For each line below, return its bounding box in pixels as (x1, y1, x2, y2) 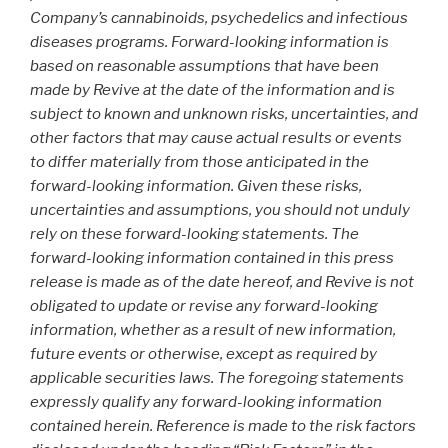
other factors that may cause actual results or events (30, 129, 402, 148)
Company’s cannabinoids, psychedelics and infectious (30, 9, 408, 28)
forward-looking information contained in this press (30, 249, 394, 268)
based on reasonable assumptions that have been (30, 57, 379, 76)
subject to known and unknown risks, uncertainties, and (30, 105, 418, 124)
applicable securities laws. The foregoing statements (30, 369, 404, 388)
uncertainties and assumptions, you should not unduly (30, 201, 410, 220)
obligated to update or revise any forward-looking (30, 297, 378, 316)
